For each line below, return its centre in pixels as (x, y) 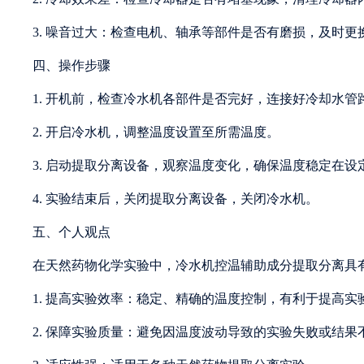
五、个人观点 (71, 232)
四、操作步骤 (71, 65)
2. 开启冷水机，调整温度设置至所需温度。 (156, 132)
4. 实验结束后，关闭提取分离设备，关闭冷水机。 (175, 198)
